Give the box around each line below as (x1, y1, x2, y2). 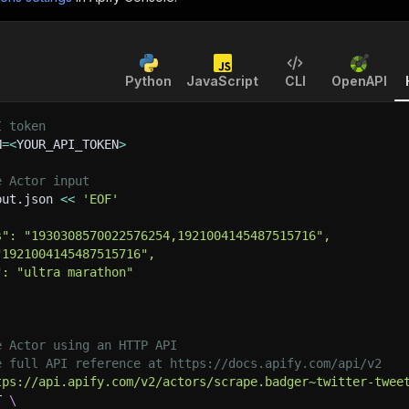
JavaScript (186, 73, 258, 89)
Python (125, 73, 172, 89)
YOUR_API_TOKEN (16, 137, 119, 152)
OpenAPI (331, 73, 387, 89)
